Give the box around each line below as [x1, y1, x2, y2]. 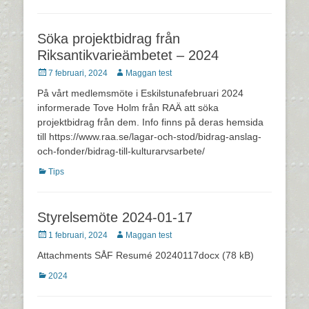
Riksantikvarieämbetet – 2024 [37, 48, 219, 63]
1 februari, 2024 [48, 230, 108, 241]
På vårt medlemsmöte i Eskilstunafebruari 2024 [37, 88, 243, 99]
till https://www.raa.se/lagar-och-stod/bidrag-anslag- [37, 131, 261, 143]
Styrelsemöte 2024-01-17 [37, 210, 192, 226]
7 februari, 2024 [48, 68, 108, 79]
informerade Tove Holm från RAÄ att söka [37, 102, 219, 114]
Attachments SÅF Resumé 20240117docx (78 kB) [37, 250, 254, 261]
